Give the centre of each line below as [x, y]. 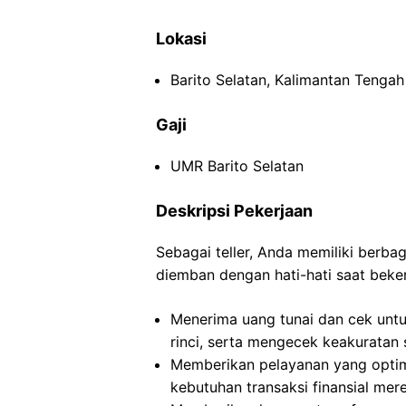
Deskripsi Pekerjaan [234, 211]
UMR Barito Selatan [237, 166]
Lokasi [181, 39]
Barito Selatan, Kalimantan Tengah [287, 80]
